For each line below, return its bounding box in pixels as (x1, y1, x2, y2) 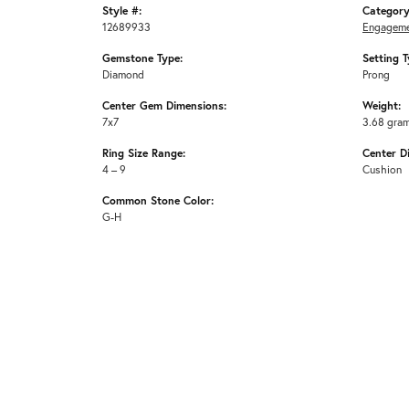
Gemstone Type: (102, 49, 183, 65)
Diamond (102, 66, 144, 81)
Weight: (362, 97, 401, 112)
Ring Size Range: (102, 144, 185, 160)
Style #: (102, 2, 142, 17)
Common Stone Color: (102, 192, 214, 207)
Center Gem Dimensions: (102, 97, 226, 112)
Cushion (362, 161, 402, 176)
